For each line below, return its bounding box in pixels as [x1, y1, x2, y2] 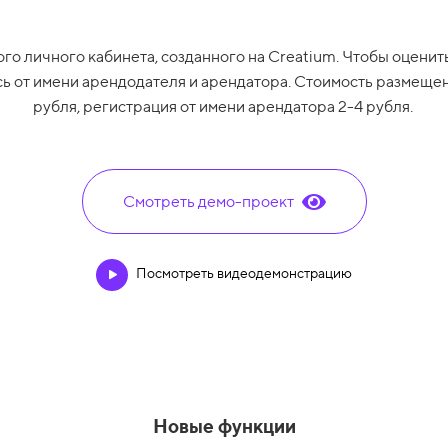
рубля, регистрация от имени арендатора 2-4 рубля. [32, 97, 416, 117]
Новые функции [152, 415, 296, 438]
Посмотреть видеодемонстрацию [136, 265, 352, 282]
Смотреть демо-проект [122, 192, 294, 212]
